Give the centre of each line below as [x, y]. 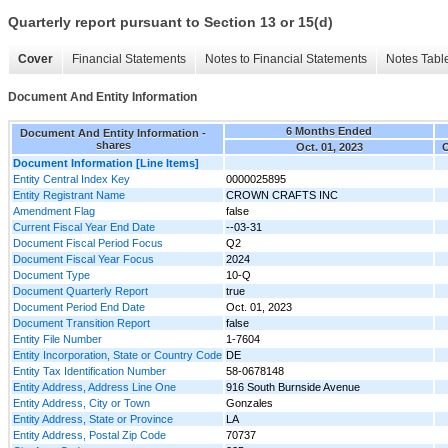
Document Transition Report [81, 322]
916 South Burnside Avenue [293, 386]
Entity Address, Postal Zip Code [89, 434]
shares [113, 144]
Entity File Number [57, 338]
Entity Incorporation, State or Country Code [117, 354]
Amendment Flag [54, 210]
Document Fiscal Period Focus [88, 242]
